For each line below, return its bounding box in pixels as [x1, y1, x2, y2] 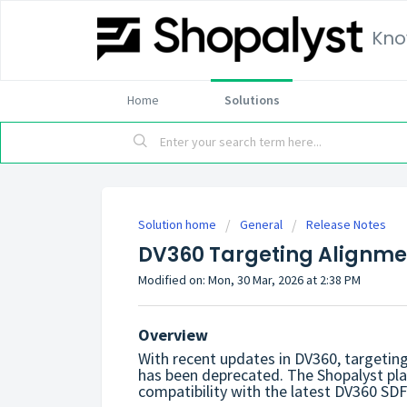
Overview [138, 323, 208, 345]
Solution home [138, 216, 219, 233]
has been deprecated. [138, 363, 287, 385]
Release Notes [306, 216, 386, 233]
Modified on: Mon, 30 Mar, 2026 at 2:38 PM [138, 272, 361, 288]
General [240, 216, 283, 233]
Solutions [223, 92, 280, 108]
